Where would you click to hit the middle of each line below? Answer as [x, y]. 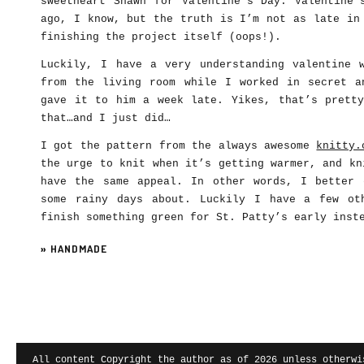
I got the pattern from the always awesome [179, 146]
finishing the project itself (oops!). [161, 37]
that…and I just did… [106, 118]
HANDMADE [79, 249]
